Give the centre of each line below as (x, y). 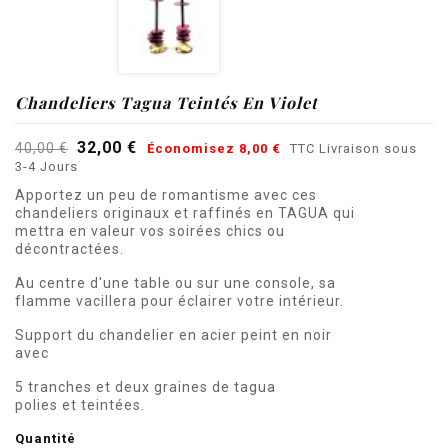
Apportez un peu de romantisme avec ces (166, 194)
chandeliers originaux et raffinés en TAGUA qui (185, 212)
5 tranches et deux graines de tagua (145, 386)
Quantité (45, 438)
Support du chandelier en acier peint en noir (173, 334)
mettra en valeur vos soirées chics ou (150, 230)
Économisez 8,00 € (214, 148)
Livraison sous (368, 148)
